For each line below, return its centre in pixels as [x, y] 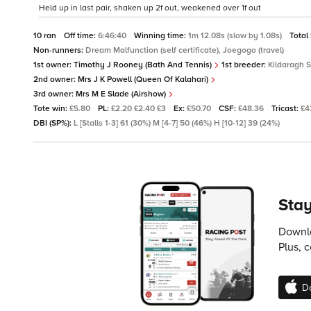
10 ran [46, 36]
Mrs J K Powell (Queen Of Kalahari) [144, 80]
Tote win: [51, 109]
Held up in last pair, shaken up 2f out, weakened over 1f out [150, 8]
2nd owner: [56, 80]
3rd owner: [54, 94]
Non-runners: [59, 51]
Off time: [81, 36]
